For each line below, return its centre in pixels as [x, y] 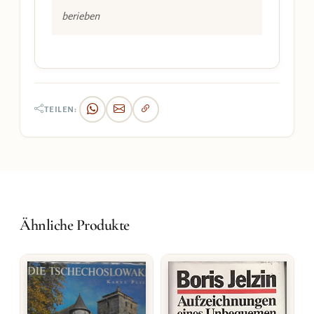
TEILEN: [60, 109]
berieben [81, 16]
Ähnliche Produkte [75, 225]
